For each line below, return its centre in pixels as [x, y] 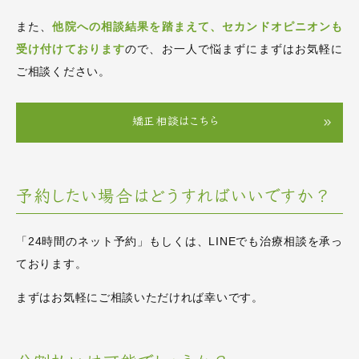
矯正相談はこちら [175, 122]
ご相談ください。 [63, 71]
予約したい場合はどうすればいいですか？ [174, 197]
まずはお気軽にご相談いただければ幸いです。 [140, 297]
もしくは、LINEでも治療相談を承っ [246, 241]
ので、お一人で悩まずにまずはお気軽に [234, 48]
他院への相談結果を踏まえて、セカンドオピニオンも [198, 26]
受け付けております [71, 48]
